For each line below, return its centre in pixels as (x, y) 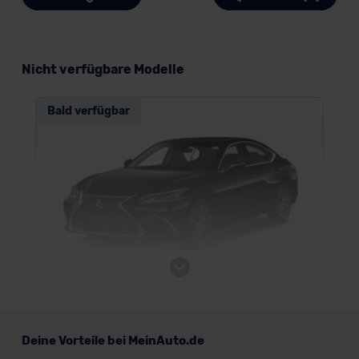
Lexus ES (75, 320)
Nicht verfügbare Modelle (103, 69)
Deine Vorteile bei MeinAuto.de (113, 341)
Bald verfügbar (89, 111)
